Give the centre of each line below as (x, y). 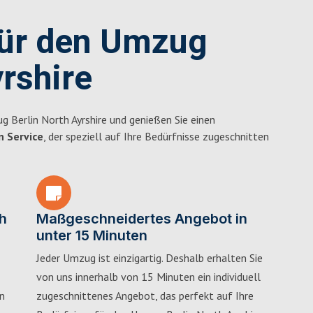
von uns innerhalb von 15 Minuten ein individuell (148, 277)
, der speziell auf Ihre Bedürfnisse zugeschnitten (156, 136)
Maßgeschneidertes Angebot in (142, 219)
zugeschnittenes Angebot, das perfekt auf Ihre (145, 296)
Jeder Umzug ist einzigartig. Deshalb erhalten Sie (150, 258)
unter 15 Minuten (92, 235)
